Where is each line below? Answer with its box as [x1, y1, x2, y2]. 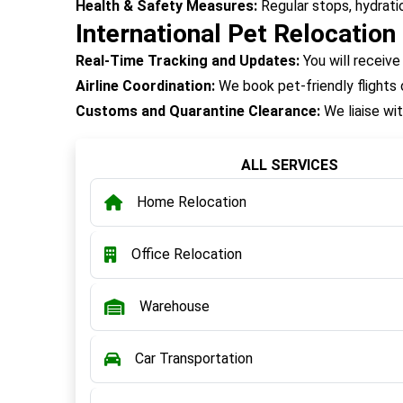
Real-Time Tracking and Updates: [76, 52, 300, 69]
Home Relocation [137, 193, 246, 210]
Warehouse [139, 298, 210, 315]
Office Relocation [131, 246, 242, 263]
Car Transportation [135, 350, 253, 367]
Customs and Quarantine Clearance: [76, 103, 320, 120]
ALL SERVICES [241, 157, 338, 174]
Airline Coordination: [76, 77, 215, 94]
